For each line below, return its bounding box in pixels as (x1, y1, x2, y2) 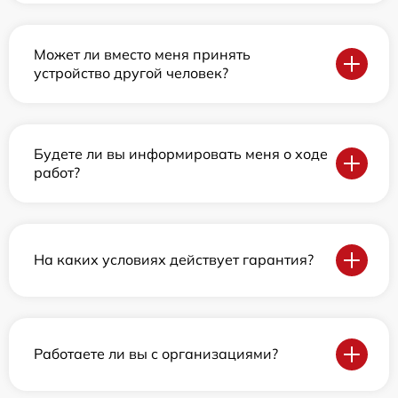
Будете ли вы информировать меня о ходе (34, 144, 328, 163)
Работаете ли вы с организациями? (34, 345, 278, 363)
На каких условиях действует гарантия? (34, 251, 314, 269)
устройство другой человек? (34, 63, 228, 82)
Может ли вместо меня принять (34, 44, 251, 63)
